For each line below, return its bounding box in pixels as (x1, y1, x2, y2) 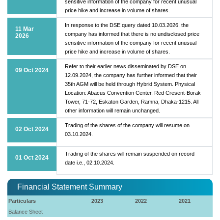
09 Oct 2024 (15, 66, 49, 74)
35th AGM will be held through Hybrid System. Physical (65, 81, 195, 87)
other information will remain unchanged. (65, 107, 160, 113)
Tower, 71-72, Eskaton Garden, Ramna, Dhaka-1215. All (65, 98, 198, 105)
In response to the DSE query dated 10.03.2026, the (65, 22, 189, 28)
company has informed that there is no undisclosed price (65, 30, 199, 37)
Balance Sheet (8, 208, 43, 215)
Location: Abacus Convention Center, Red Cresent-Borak (65, 89, 201, 96)
